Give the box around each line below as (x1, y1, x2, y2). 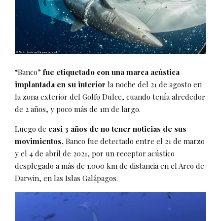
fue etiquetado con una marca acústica (43, 67, 180, 77)
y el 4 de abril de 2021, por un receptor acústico (15, 148, 175, 158)
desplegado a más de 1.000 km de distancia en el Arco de (15, 160, 204, 171)
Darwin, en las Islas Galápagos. (15, 173, 118, 183)
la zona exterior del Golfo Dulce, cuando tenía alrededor (15, 91, 205, 102)
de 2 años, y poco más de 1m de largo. (15, 104, 141, 114)
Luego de (15, 123, 48, 134)
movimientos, (15, 136, 64, 146)
